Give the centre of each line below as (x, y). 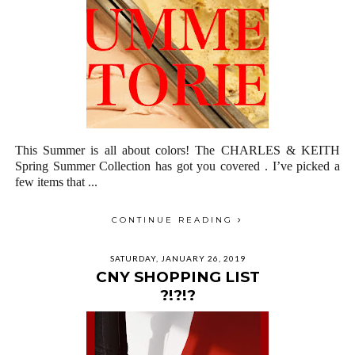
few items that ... (56, 182)
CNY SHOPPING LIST (177, 277)
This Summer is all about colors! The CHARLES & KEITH (177, 150)
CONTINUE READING (175, 220)
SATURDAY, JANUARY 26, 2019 (177, 258)
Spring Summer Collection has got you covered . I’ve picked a (177, 166)
